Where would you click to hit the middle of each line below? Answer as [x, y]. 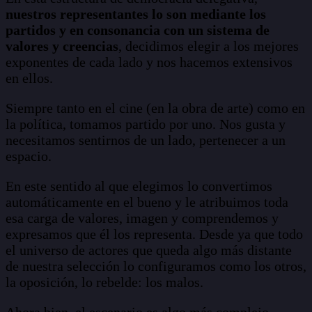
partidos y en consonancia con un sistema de [138, 30]
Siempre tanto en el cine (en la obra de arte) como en [155, 108]
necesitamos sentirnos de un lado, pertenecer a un [146, 140]
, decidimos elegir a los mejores [209, 46]
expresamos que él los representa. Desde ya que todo [154, 234]
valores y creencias [62, 46]
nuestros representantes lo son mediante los [136, 14]
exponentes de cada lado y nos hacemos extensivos [149, 62]
